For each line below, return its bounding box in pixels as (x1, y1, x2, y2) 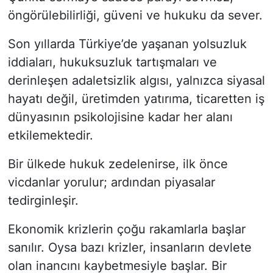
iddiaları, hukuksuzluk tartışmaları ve (7, 54, 217, 69)
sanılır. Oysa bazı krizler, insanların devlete (7, 239, 252, 255)
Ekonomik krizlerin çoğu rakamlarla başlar (7, 221, 246, 236)
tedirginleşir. (7, 193, 79, 208)
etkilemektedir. (7, 127, 93, 143)
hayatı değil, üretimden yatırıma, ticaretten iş (7, 91, 264, 106)
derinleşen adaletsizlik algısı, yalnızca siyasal (7, 73, 265, 88)
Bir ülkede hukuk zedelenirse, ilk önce (7, 156, 228, 171)
